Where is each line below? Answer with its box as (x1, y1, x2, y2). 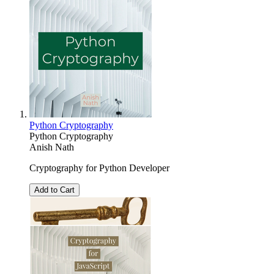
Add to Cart (34, 185, 75, 194)
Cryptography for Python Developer (29, 162, 169, 173)
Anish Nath (29, 141, 74, 152)
